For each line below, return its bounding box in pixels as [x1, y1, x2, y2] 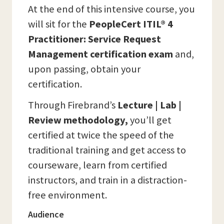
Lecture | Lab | [117, 98, 181, 112]
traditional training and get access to [28, 143, 186, 157]
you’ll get [128, 113, 171, 127]
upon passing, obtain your [28, 62, 140, 76]
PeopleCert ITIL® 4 [89, 17, 173, 31]
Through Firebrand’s [28, 98, 117, 112]
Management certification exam [28, 47, 173, 61]
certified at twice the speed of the [28, 128, 174, 142]
